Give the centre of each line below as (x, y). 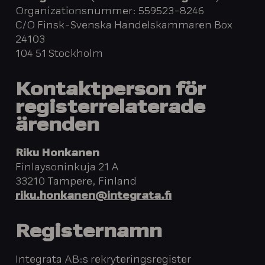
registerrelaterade (111, 108)
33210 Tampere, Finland (76, 182)
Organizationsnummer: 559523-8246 (110, 12)
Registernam (83, 233)
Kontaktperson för (111, 91)
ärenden (58, 126)
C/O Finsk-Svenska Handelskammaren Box (124, 26)
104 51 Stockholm (59, 54)
